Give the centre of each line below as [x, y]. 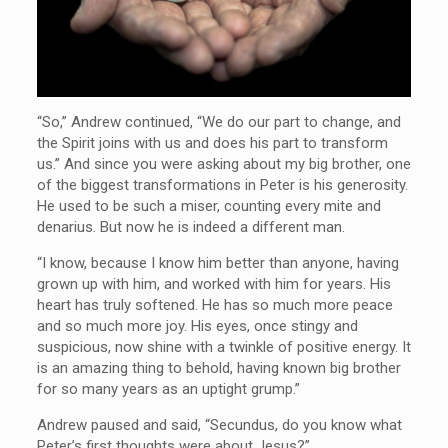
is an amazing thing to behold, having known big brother [218, 367]
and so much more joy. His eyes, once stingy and [197, 325]
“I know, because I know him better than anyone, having [217, 262]
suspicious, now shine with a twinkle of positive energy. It [223, 346]
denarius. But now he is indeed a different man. [190, 226]
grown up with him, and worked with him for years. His [213, 283]
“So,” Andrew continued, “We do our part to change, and [218, 121]
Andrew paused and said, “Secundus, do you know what [219, 424]
